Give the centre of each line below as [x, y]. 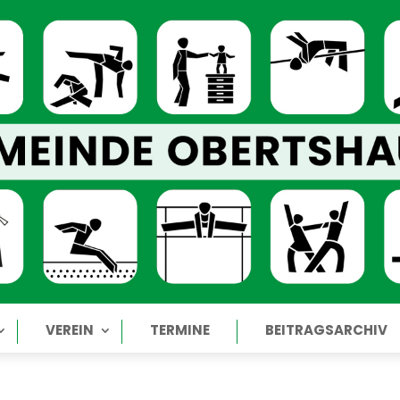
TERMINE [179, 330]
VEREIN [69, 330]
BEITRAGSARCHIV [326, 330]
